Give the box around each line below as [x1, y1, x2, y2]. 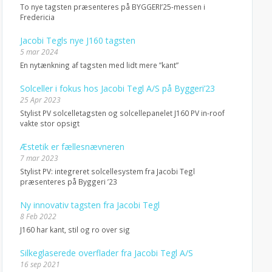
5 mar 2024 [19, 47, 58, 57]
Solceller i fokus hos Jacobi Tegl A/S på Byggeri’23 [19, 83, 215, 94]
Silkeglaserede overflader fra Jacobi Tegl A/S [19, 247, 193, 259]
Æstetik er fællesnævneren [19, 141, 124, 152]
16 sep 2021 [19, 259, 60, 270]
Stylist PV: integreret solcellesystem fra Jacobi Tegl [19, 166, 195, 176]
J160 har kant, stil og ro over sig [19, 225, 130, 234]
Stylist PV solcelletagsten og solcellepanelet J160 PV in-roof [19, 108, 225, 118]
